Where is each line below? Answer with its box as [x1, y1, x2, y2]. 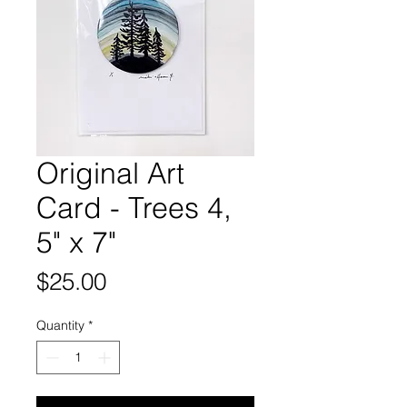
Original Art [36, 155, 184, 192]
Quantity [36, 317, 84, 334]
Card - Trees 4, [36, 190, 232, 226]
